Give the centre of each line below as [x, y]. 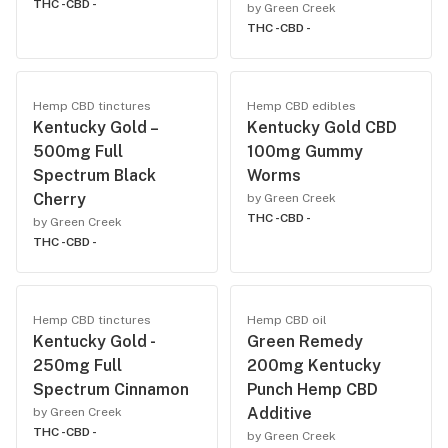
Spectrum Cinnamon [111, 389]
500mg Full [78, 151]
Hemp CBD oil [287, 320]
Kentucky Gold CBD [322, 127]
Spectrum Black [94, 175]
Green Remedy [305, 341]
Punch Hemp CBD [312, 389]
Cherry [59, 199]
